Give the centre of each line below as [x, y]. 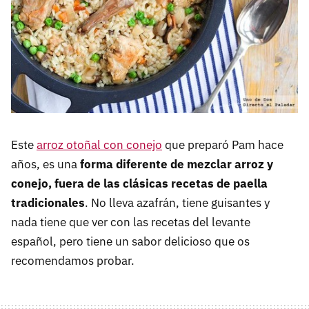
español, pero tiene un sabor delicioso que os [130, 242]
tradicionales [48, 203]
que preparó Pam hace [223, 145]
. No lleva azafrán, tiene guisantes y [177, 203]
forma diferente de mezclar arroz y [177, 165]
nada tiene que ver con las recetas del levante [131, 222]
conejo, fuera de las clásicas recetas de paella [139, 184]
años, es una [46, 165]
